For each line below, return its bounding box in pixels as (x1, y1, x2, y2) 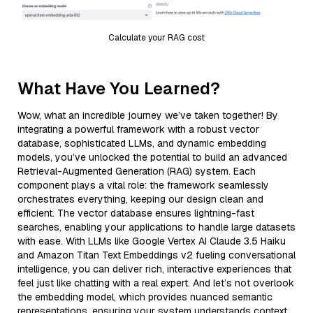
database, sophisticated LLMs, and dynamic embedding (17, 136, 266, 150)
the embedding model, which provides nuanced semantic (17, 290, 272, 303)
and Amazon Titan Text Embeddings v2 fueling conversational (17, 248, 296, 261)
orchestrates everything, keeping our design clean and (17, 192, 263, 205)
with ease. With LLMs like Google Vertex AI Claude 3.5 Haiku (17, 234, 286, 247)
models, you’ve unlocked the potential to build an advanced (17, 150, 287, 163)
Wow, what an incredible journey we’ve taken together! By (17, 108, 278, 122)
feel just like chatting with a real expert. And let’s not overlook (17, 276, 294, 289)
